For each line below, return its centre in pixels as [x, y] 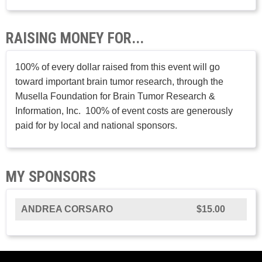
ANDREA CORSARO [67, 209]
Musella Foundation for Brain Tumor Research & [115, 96]
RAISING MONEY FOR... [75, 38]
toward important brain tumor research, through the [119, 82]
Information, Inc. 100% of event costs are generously [124, 111]
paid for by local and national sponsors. [96, 126]
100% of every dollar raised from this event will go [118, 67]
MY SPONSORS [51, 177]
